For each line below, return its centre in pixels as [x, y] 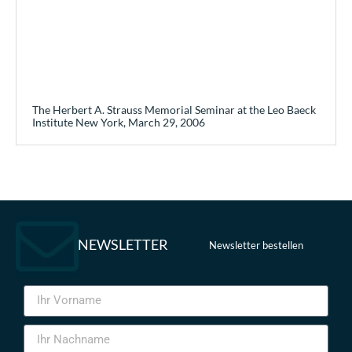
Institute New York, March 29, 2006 [119, 123]
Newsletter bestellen [256, 245]
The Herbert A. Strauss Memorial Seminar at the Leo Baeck [174, 110]
